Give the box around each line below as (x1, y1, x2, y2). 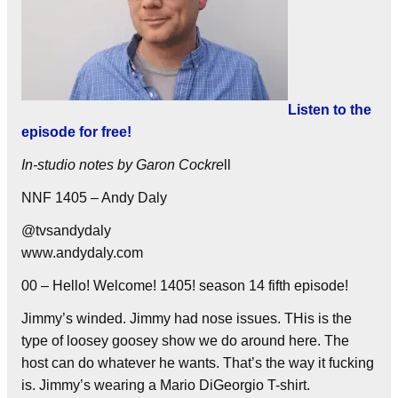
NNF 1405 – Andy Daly (21, 189, 167, 205)
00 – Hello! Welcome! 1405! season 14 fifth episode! (21, 277, 348, 293)
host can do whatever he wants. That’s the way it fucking (21, 354, 374, 370)
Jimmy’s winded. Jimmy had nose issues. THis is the (21, 310, 352, 326)
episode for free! (21, 123, 131, 139)
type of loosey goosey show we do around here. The (21, 332, 349, 348)
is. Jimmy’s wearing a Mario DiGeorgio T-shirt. (21, 377, 310, 393)
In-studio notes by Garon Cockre (21, 156, 224, 172)
